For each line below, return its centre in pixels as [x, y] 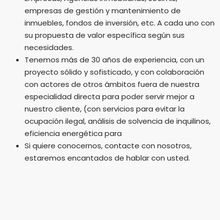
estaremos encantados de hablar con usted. [107, 158]
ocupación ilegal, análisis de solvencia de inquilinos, [118, 121]
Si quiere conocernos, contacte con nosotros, [108, 146]
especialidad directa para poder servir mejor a [110, 97]
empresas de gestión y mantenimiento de [103, 11]
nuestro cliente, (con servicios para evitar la [105, 109]
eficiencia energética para [74, 134]
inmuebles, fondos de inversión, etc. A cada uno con [120, 23]
